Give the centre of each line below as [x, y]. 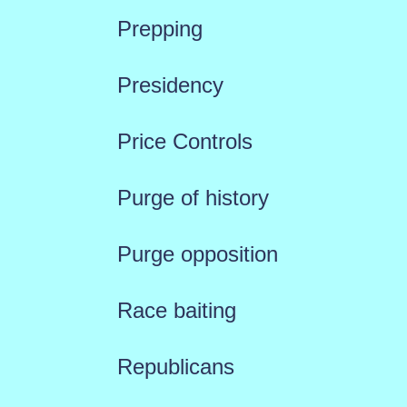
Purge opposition [197, 254]
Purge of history [193, 198]
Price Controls [184, 141]
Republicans [175, 367]
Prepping [159, 29]
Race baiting [176, 310]
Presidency [170, 85]
